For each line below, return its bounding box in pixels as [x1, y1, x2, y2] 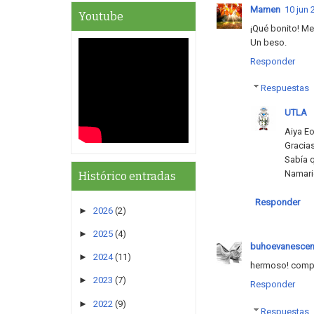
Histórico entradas [78, 170, 176, 184]
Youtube [78, 10, 123, 24]
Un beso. [250, 36, 287, 48]
